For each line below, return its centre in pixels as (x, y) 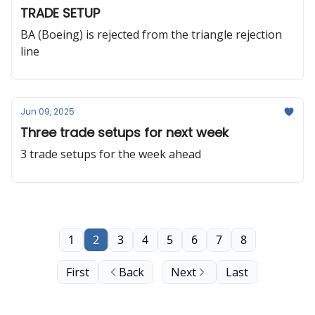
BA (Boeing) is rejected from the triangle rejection (151, 34)
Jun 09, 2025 (47, 111)
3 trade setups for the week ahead (111, 154)
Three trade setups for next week (124, 133)
